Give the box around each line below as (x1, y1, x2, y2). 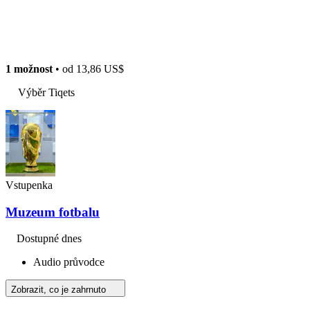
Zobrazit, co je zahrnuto (11, 284, 109, 295)
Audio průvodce (33, 256, 104, 268)
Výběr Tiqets (18, 86, 75, 98)
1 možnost (6, 62, 53, 75)
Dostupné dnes (17, 232, 82, 245)
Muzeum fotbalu (6, 204, 100, 219)
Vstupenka (6, 179, 53, 191)
